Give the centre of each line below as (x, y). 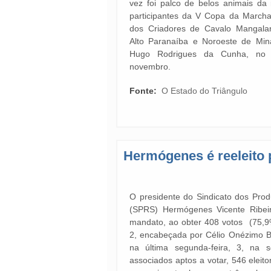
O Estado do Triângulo (204, 91)
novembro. (151, 67)
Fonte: (144, 91)
